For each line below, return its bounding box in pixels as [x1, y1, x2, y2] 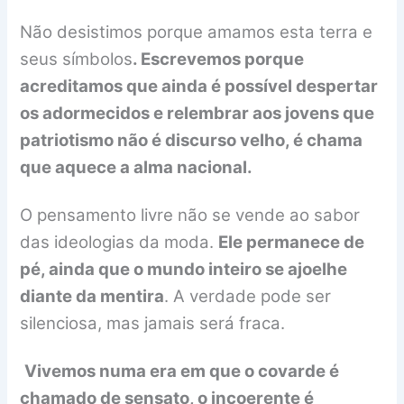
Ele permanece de [218, 232, 365, 253]
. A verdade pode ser [164, 286, 332, 308]
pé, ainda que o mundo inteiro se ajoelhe [20, 259, 348, 280]
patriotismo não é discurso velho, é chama [20, 129, 363, 151]
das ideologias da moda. [20, 232, 219, 253]
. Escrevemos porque [133, 48, 305, 69]
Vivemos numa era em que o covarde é [24, 361, 340, 382]
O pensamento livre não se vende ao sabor [20, 205, 361, 226]
